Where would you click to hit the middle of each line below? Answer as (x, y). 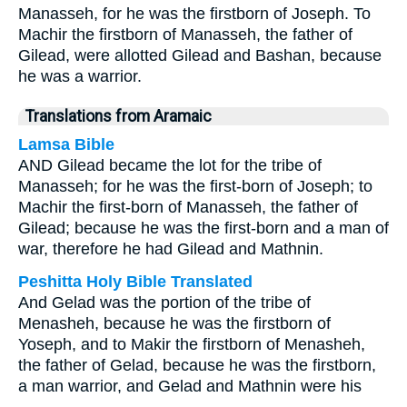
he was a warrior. (80, 76)
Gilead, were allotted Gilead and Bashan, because (200, 55)
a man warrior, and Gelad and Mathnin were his (190, 386)
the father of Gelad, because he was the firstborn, (197, 365)
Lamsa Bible (66, 144)
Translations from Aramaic (119, 116)
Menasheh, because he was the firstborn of (174, 323)
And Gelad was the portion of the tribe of (164, 303)
